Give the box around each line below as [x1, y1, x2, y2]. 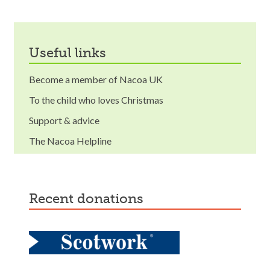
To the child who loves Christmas [29, 93, 163, 105]
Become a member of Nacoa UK [29, 73, 163, 85]
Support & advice [29, 114, 99, 126]
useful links [40, 44, 106, 61]
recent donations [38, 190, 143, 207]
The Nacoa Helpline [29, 134, 111, 146]
